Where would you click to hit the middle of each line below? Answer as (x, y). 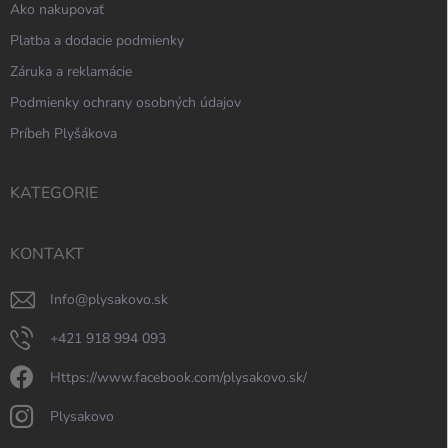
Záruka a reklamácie (75, 72)
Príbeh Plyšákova (68, 134)
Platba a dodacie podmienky (101, 41)
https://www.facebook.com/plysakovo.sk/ (184, 378)
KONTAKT (47, 254)
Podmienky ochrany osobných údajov (130, 103)
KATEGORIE (54, 193)
